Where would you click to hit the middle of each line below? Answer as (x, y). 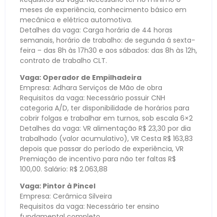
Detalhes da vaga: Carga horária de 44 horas (96, 30)
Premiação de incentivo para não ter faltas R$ (98, 159)
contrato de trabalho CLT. (63, 60)
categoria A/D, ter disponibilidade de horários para (105, 108)
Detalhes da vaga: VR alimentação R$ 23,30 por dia (105, 128)
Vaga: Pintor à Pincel (58, 186)
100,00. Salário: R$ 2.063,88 (64, 169)
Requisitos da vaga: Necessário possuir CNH (93, 98)
